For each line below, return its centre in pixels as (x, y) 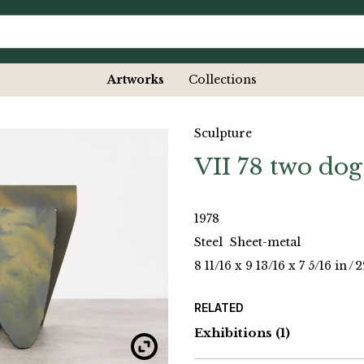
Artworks (136, 80)
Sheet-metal (265, 243)
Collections (223, 80)
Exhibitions (233, 333)
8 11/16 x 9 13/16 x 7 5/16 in (271, 266)
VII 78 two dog (278, 167)
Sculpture (223, 134)
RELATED (219, 308)
